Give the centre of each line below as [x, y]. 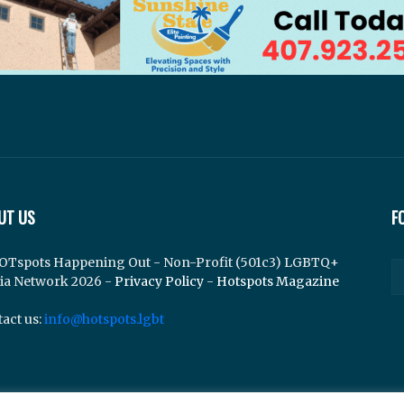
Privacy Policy [159, 282]
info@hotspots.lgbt [104, 320]
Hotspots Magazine [278, 282]
